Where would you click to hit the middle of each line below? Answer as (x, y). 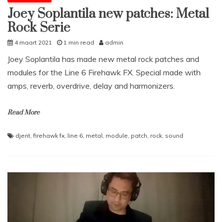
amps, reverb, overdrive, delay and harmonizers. (91, 85)
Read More (24, 112)
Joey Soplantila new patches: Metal (108, 14)
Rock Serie (39, 28)
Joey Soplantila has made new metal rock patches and (103, 59)
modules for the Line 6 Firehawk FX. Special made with (104, 72)
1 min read (79, 42)
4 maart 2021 (33, 42)
